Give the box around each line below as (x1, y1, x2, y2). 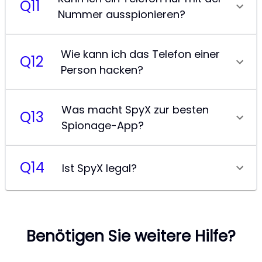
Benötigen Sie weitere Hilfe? (26, 226, 236, 247)
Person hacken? (60, 63, 143, 77)
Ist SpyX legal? (61, 160, 137, 175)
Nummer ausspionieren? (57, 7, 185, 22)
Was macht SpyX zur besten (61, 102, 209, 117)
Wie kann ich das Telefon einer (60, 47, 220, 61)
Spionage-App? (61, 118, 144, 133)
